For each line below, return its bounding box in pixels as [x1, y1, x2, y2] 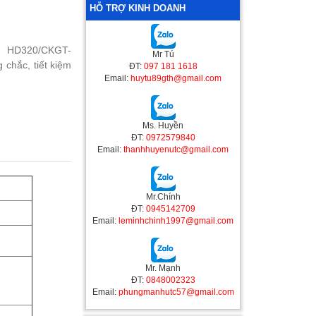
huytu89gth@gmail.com [130, 73, 222, 83]
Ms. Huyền [142, 120, 184, 130]
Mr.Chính [145, 191, 181, 202]
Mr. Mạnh [145, 262, 181, 273]
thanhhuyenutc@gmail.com [123, 144, 229, 154]
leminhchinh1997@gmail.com [119, 215, 234, 226]
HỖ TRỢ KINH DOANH [90, 2, 186, 13]
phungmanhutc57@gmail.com [118, 286, 234, 297]
